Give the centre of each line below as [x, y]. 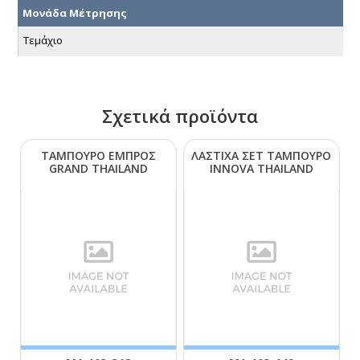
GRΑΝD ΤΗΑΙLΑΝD [99, 169]
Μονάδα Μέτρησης [75, 13]
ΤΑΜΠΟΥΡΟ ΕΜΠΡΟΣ [99, 156]
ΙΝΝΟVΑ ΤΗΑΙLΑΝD [261, 169]
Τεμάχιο [43, 40]
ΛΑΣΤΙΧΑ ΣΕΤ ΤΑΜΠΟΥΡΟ [262, 156]
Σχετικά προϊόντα [180, 116]
